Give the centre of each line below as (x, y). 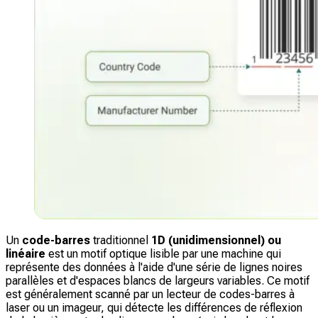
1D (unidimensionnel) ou (216, 241)
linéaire (26, 254)
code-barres (56, 241)
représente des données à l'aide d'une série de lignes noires (154, 268)
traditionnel (121, 241)
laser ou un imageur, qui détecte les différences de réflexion (154, 308)
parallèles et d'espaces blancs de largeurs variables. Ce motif (158, 281)
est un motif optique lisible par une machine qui (163, 254)
